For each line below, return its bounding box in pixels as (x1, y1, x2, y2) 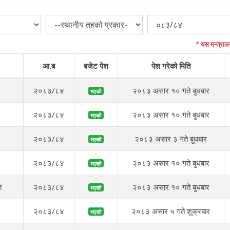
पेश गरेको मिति (151, 60, 190, 71)
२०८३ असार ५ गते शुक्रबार (131, 205, 210, 216)
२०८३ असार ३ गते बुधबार (135, 133, 207, 144)
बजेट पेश (83, 60, 108, 71)
